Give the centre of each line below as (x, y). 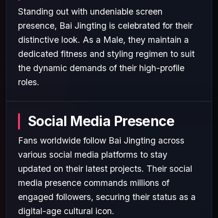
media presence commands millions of (94, 182)
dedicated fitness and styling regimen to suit (106, 54)
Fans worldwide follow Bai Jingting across (101, 140)
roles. (29, 82)
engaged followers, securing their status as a (107, 197)
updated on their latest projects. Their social (105, 168)
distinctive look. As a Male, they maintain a (103, 39)
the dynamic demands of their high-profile (101, 68)
